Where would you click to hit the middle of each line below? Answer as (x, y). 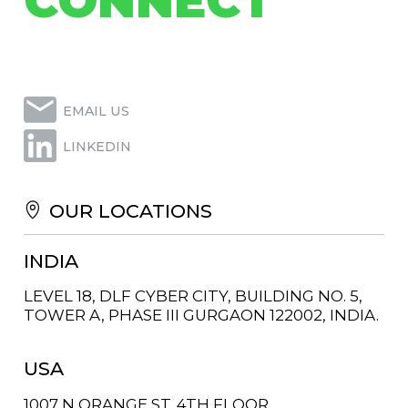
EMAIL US (96, 112)
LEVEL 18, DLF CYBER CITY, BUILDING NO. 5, (193, 296)
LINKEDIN (97, 147)
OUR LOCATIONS (131, 211)
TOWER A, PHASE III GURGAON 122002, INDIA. (201, 316)
